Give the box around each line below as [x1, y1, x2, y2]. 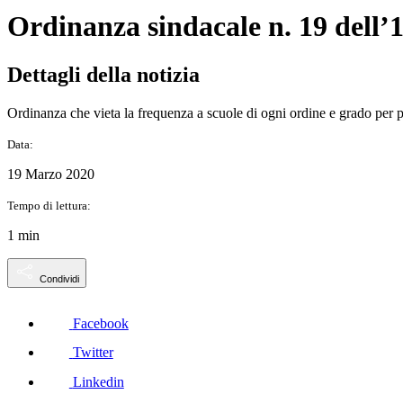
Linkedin [72, 374, 124, 390]
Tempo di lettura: [7, 198, 91, 212]
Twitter [72, 345, 113, 361]
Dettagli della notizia [7, 62, 200, 86]
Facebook [72, 315, 129, 331]
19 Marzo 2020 [7, 166, 94, 182]
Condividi [40, 273, 79, 284]
